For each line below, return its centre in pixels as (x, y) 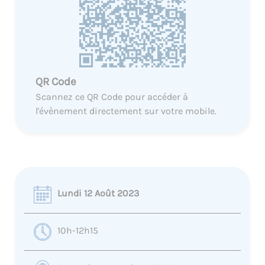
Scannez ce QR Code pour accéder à (112, 96)
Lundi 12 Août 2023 (98, 193)
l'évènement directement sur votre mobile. (126, 111)
